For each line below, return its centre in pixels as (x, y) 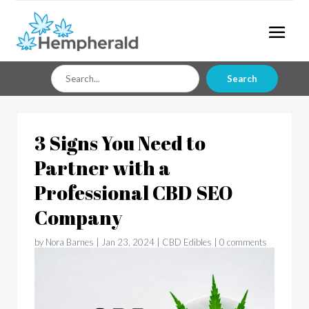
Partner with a (102, 167)
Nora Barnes (70, 242)
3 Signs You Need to (120, 142)
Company (78, 217)
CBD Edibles (187, 242)
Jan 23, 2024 (128, 242)
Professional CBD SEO (134, 192)
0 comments (243, 242)
